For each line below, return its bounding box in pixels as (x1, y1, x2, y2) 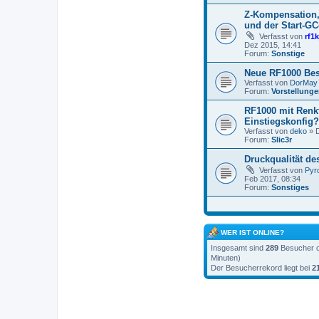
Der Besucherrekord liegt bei (211, 263, 312, 273)
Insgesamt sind (211, 244, 266, 253)
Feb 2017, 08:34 (244, 174, 300, 184)
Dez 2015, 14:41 (244, 41, 301, 50)
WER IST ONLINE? (219, 229, 284, 237)
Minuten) (211, 253, 241, 263)
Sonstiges (271, 183, 309, 192)
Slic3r (271, 135, 292, 145)
